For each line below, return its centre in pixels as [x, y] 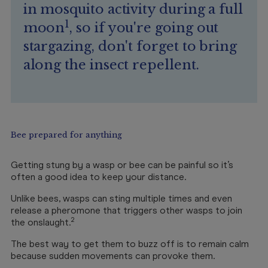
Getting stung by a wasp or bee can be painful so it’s [122, 165]
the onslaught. [41, 222]
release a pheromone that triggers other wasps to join [127, 210]
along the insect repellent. [111, 65]
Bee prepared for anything [66, 135]
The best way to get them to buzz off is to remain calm [130, 244]
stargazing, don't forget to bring [130, 46]
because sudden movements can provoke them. [113, 256]
